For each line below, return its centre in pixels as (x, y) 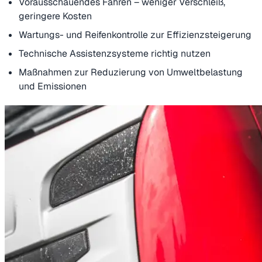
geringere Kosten (55, 16)
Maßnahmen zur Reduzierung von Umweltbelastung (131, 72)
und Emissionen (53, 86)
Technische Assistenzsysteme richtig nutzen (115, 53)
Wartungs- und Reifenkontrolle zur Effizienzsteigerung (135, 35)
